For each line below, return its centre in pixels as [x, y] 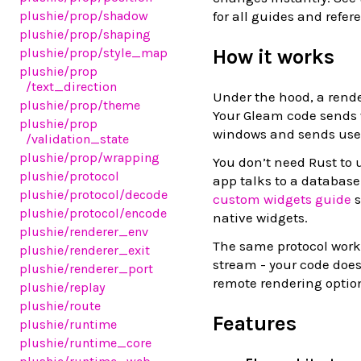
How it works [274, 56]
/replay [85, 287]
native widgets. [260, 218]
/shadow [123, 16]
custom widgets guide [282, 199]
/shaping [124, 34]
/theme [119, 105]
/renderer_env [106, 232]
